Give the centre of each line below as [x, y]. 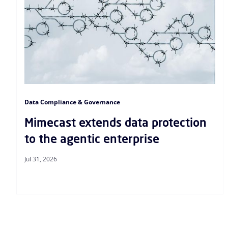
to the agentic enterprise [92, 138]
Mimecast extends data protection [116, 122]
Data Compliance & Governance [72, 102]
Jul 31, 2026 [41, 159]
